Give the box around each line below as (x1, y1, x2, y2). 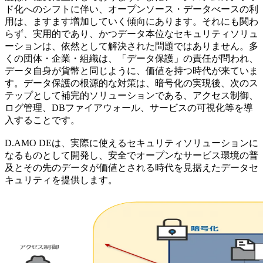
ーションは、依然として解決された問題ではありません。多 (5, 41, 258, 51)
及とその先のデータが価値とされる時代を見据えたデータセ (5, 162, 258, 173)
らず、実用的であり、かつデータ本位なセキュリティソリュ (5, 28, 258, 39)
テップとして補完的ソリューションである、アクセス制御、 (5, 90, 258, 100)
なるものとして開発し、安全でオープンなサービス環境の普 (5, 150, 258, 160)
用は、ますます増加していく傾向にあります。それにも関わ (5, 16, 258, 26)
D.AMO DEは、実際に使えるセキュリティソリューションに (5, 137, 258, 148)
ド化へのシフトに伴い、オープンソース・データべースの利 (5, 4, 258, 14)
